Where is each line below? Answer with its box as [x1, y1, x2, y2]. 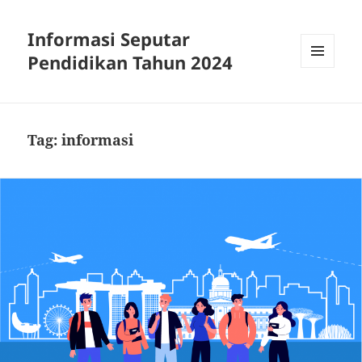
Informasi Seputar [27, 27, 191, 52]
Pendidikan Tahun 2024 [27, 50, 234, 75]
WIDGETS [301, 95, 347, 109]
